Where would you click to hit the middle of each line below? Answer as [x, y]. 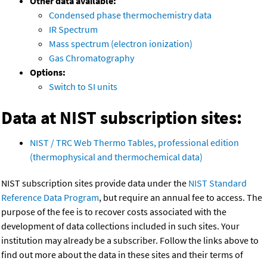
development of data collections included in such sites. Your [120, 226]
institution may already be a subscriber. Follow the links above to [130, 240]
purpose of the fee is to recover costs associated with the [114, 212]
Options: [48, 72]
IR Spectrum [73, 30]
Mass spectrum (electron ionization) [121, 44]
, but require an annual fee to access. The [181, 198]
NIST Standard [218, 183]
